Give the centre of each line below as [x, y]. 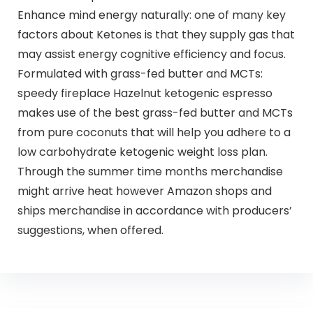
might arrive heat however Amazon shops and [144, 191]
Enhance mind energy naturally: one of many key [151, 15]
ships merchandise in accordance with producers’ [154, 211]
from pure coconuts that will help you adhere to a [154, 133]
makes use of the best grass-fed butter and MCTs [155, 113]
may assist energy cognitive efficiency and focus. [151, 54]
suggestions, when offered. [90, 231]
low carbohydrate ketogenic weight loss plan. [142, 152]
